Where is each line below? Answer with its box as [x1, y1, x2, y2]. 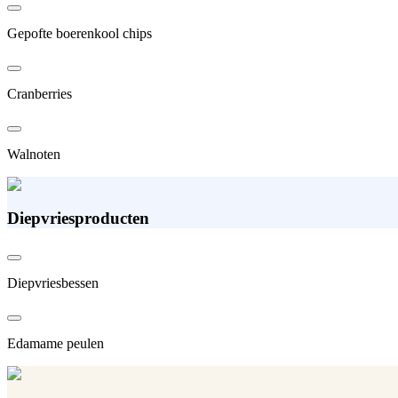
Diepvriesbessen [7, 275, 99, 291]
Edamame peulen [7, 336, 104, 352]
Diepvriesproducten [7, 209, 149, 228]
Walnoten [7, 146, 60, 162]
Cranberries [7, 85, 72, 101]
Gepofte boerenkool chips [7, 25, 152, 41]
